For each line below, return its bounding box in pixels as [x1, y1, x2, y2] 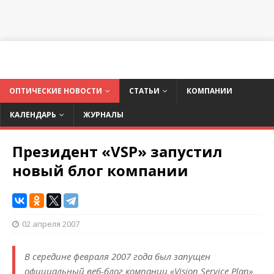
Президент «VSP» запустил [12, 141, 223, 162]
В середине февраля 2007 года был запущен [24, 250, 210, 263]
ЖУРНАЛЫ [83, 109, 124, 120]
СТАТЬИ [129, 86, 160, 97]
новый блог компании [12, 160, 188, 181]
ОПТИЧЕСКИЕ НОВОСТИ [9, 86, 102, 97]
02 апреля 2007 [22, 218, 80, 230]
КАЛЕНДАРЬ [10, 109, 56, 120]
